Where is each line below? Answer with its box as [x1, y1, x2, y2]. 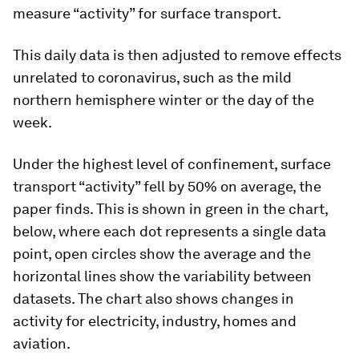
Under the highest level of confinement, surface [13, 155, 331, 172]
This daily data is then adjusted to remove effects [13, 46, 341, 63]
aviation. [13, 335, 71, 352]
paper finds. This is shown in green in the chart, [13, 200, 328, 217]
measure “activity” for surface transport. [13, 5, 281, 22]
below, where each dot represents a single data [13, 223, 326, 240]
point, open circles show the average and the [13, 245, 311, 262]
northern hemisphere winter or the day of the [13, 91, 314, 108]
